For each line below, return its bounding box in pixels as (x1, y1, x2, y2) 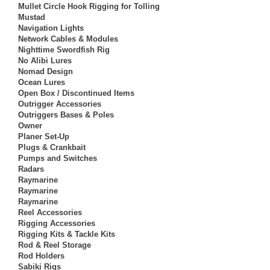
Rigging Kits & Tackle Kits (18, 229, 115, 239)
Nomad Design (18, 66, 73, 76)
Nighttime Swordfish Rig (18, 45, 110, 54)
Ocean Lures (18, 77, 65, 87)
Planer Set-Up (18, 131, 69, 141)
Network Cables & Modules (18, 34, 118, 43)
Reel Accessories (18, 207, 82, 217)
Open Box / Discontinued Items (18, 88, 134, 98)
